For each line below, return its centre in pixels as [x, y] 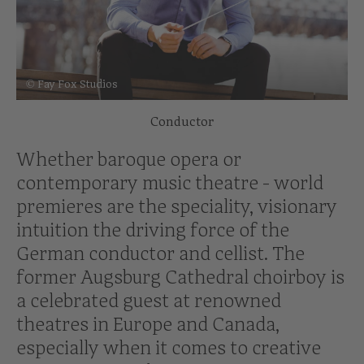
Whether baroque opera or [129, 159]
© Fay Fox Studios [72, 84]
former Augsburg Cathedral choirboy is [180, 277]
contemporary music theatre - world [170, 183]
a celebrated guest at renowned [149, 301]
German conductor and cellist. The [160, 253]
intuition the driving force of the [153, 230]
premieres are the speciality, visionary [177, 206]
